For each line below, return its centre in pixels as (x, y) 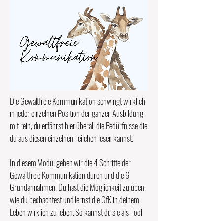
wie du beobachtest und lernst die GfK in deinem (74, 200)
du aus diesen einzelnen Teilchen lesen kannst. (72, 138)
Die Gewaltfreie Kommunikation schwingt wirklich (77, 101)
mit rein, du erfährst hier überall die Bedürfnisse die (78, 126)
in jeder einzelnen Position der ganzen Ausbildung (76, 113)
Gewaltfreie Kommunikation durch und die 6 (70, 175)
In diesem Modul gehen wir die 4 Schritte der (70, 163)
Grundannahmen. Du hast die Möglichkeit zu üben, (78, 187)
